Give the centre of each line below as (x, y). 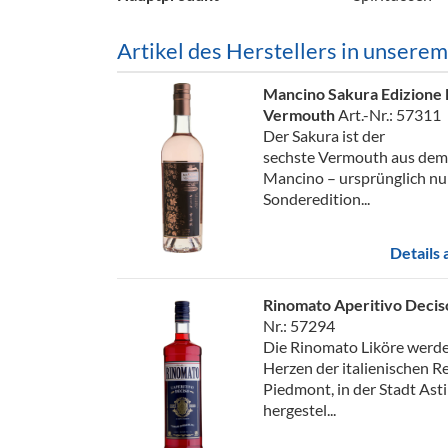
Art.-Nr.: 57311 (389, 114)
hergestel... (299, 409)
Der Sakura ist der (324, 135)
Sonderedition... (316, 198)
